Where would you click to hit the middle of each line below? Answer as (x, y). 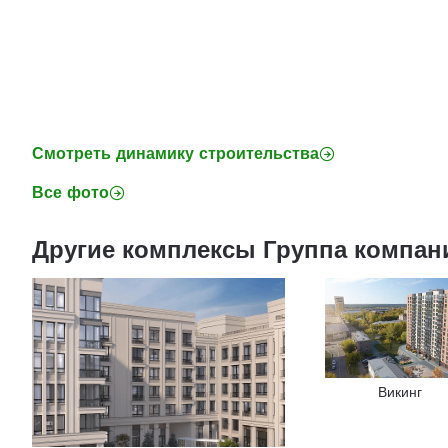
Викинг (400, 392)
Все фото (70, 192)
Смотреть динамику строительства (175, 153)
